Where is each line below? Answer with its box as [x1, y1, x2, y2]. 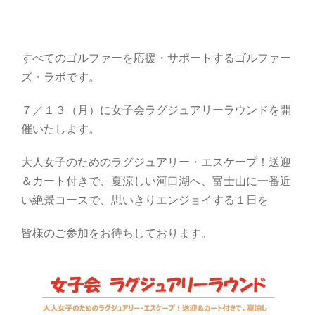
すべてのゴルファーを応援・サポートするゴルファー [21, 49, 291, 65]
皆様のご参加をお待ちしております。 [21, 224, 212, 240]
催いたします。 [21, 120, 100, 136]
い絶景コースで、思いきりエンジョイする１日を [21, 191, 269, 207]
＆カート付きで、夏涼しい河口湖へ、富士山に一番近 [21, 172, 291, 188]
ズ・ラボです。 [21, 67, 100, 84]
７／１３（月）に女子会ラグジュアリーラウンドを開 [21, 101, 291, 117]
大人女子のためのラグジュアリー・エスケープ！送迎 [21, 153, 291, 169]
